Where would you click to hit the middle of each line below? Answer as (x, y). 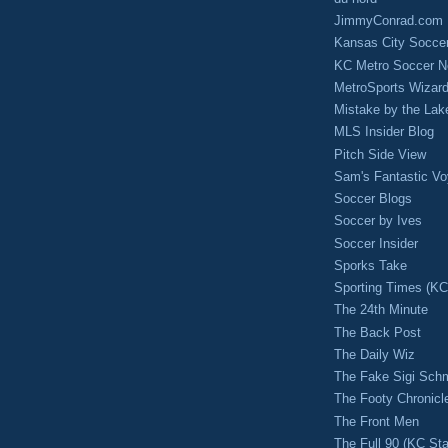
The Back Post (377, 332)
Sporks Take (370, 265)
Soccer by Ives (378, 221)
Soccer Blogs (373, 199)
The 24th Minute (381, 310)
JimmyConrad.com (388, 21)
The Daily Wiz (374, 354)
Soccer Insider (376, 243)
